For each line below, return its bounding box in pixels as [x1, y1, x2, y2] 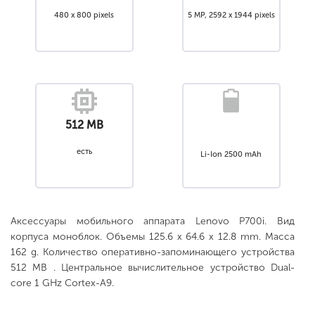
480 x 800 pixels [54, 10, 114, 20]
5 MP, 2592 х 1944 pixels [187, 10, 275, 20]
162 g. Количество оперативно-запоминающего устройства [11, 246, 295, 258]
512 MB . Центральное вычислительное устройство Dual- [11, 262, 295, 274]
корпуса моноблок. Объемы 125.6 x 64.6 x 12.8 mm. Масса [11, 231, 295, 243]
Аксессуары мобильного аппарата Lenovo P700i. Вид [11, 215, 295, 227]
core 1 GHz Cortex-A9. [11, 277, 114, 289]
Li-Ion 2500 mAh [200, 149, 262, 159]
